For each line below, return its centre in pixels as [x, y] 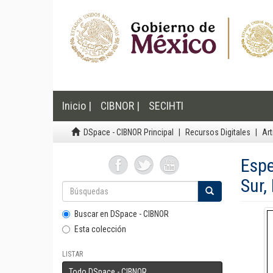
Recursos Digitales [218, 132]
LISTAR [73, 254]
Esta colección [100, 229]
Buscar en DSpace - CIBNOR [122, 214]
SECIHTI [166, 106]
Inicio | [77, 106]
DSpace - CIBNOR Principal [129, 132]
